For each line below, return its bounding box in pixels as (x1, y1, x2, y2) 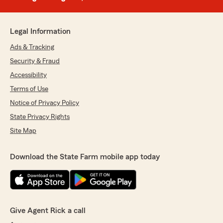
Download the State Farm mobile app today (10, 152, 160, 161)
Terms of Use (10, 85, 48, 93)
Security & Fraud (10, 57, 60, 65)
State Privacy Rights (10, 113, 70, 120)
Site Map (10, 127, 36, 134)
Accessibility (10, 71, 47, 79)
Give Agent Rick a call (10, 206, 86, 215)
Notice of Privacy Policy (10, 99, 79, 107)
